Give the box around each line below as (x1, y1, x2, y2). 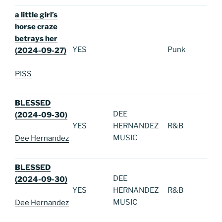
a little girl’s (15, 10, 57, 20)
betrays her (15, 34, 57, 44)
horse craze (15, 22, 57, 32)
